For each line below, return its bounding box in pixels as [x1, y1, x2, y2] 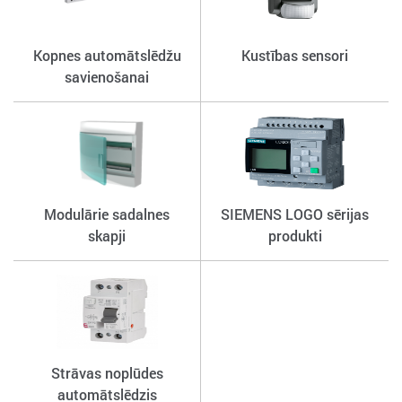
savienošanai [65, 67, 149, 87]
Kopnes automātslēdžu [32, 46, 181, 66]
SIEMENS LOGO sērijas [221, 205, 369, 224]
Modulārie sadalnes [44, 205, 170, 224]
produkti [267, 226, 322, 246]
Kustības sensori [241, 46, 348, 66]
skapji [88, 226, 126, 246]
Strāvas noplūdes [50, 363, 163, 383]
